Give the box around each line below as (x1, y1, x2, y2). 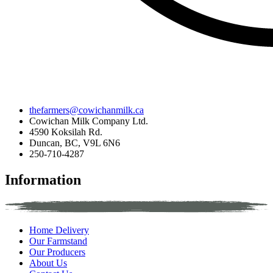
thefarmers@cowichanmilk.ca (29, 105, 144, 116)
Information (5, 172, 81, 188)
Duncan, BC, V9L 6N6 (29, 138, 120, 149)
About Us (29, 257, 67, 268)
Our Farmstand (29, 235, 87, 246)
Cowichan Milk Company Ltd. (29, 116, 148, 127)
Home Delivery (29, 224, 89, 235)
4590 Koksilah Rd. (29, 127, 102, 138)
